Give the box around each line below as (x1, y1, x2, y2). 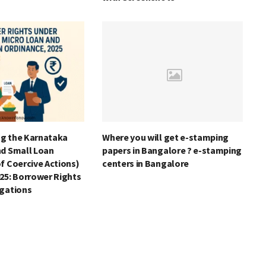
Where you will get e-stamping (102, 131, 229, 144)
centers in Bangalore (102, 157, 189, 170)
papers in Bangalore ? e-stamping (102, 144, 242, 157)
